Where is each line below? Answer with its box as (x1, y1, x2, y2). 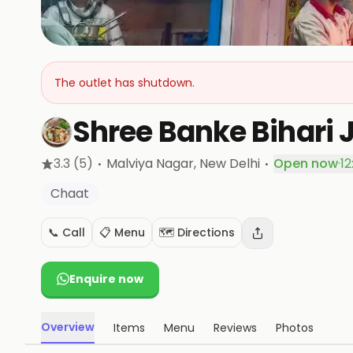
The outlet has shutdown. (54, 75, 195, 91)
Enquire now (69, 271, 143, 287)
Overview (41, 319, 95, 335)
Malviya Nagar (106, 154, 194, 173)
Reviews (214, 320, 257, 336)
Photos (276, 320, 314, 336)
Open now (273, 154, 338, 173)
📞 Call (48, 225, 85, 240)
